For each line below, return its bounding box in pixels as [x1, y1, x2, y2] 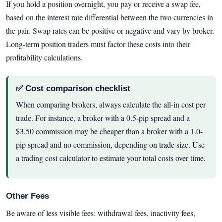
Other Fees [6, 191, 49, 201]
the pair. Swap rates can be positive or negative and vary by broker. [6, 25, 214, 36]
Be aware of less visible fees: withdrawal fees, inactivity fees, [6, 208, 195, 219]
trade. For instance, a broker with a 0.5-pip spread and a [16, 112, 190, 123]
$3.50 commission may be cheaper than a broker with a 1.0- [16, 125, 203, 136]
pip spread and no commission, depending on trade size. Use [16, 139, 205, 150]
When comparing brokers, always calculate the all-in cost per [16, 99, 206, 110]
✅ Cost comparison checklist [16, 83, 130, 93]
